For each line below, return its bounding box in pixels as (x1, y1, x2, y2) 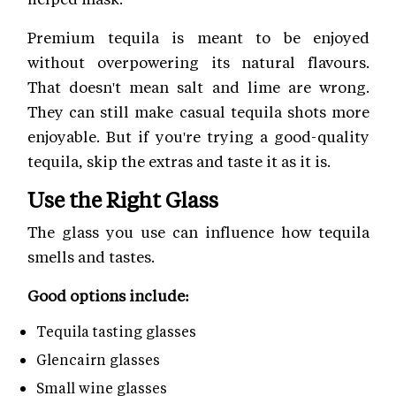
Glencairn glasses (36, 349, 160, 369)
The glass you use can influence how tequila (27, 221, 369, 241)
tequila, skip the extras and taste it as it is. (27, 150, 331, 171)
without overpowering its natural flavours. (27, 51, 369, 72)
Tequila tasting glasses (36, 321, 196, 340)
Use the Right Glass (27, 185, 218, 213)
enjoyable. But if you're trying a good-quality (27, 126, 369, 146)
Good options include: (27, 285, 190, 305)
